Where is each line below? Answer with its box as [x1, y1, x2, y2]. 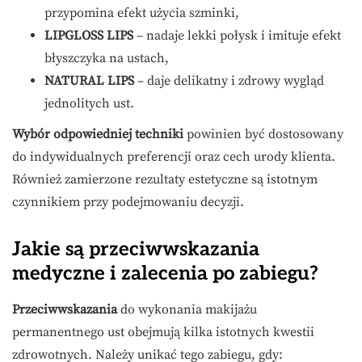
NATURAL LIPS [44, 73, 134, 90]
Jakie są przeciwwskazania [12, 238, 259, 262]
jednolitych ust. [44, 95, 134, 112]
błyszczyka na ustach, [44, 50, 169, 67]
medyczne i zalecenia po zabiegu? [12, 262, 318, 286]
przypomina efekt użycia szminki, [44, 5, 239, 22]
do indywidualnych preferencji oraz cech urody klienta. [12, 149, 335, 166]
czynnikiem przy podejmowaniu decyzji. [12, 194, 244, 211]
